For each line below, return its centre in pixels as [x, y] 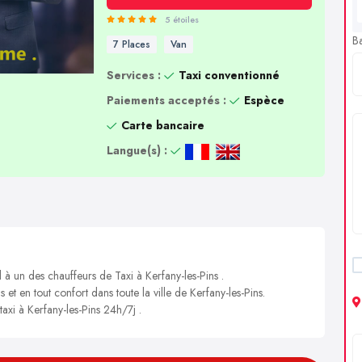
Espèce [264, 100]
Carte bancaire [162, 125]
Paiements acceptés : [166, 100]
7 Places [131, 44]
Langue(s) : [137, 150]
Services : [133, 75]
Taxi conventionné [229, 75]
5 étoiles [181, 19]
